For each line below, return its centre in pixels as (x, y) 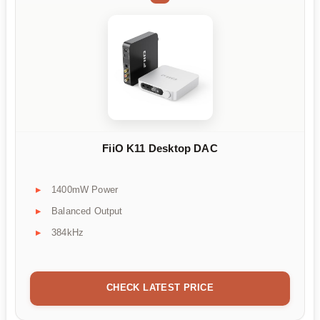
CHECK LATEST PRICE (160, 287)
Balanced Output (87, 211)
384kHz (68, 232)
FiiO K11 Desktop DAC (160, 149)
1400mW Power (85, 189)
